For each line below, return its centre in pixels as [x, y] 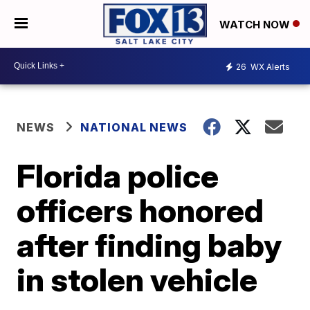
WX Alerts [269, 67]
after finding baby [149, 245]
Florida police [118, 175]
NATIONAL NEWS [134, 127]
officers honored [140, 210]
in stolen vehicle [137, 279]
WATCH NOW [256, 24]
